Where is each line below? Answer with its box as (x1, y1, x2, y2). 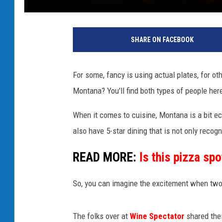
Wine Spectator (130, 211, 184, 221)
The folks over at (73, 211, 130, 221)
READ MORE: (73, 149, 139, 165)
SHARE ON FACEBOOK (130, 35, 194, 44)
